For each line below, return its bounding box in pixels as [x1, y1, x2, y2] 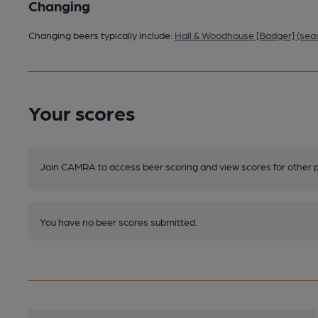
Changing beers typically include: [28, 28, 175, 40]
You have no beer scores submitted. [40, 215, 197, 227]
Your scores [28, 99, 135, 124]
